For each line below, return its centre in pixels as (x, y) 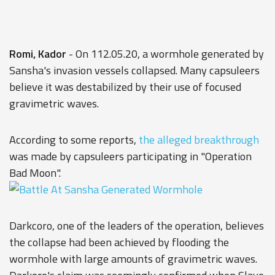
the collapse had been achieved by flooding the (119, 242)
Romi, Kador (38, 54)
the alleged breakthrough (199, 140)
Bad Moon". (35, 173)
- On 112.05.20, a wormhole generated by (165, 54)
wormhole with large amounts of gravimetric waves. (133, 259)
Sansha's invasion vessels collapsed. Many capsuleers (134, 70)
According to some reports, (74, 140)
